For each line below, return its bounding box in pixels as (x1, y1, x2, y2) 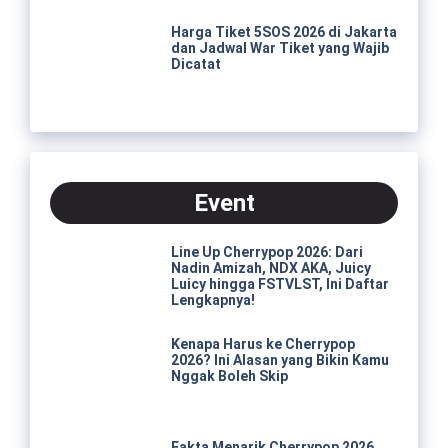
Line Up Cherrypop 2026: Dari (170, 243, 363, 260)
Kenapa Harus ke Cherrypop (170, 336, 355, 353)
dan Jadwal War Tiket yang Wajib (170, 40, 389, 57)
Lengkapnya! (170, 291, 255, 308)
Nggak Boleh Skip (170, 368, 288, 385)
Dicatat (170, 56, 221, 73)
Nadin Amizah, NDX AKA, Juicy (170, 259, 371, 276)
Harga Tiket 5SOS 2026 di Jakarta (170, 24, 397, 41)
